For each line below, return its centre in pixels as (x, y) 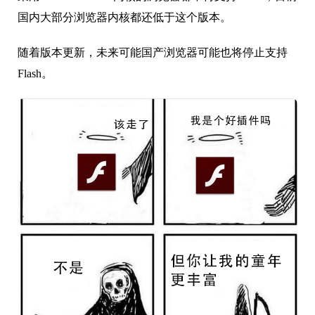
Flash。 (35, 74)
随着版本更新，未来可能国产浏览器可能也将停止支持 (153, 53)
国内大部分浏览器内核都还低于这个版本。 (124, 18)
